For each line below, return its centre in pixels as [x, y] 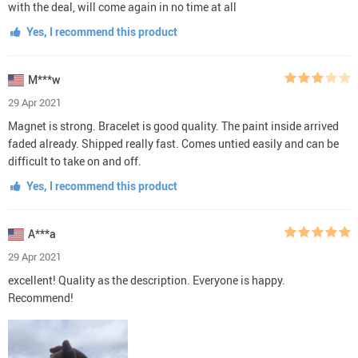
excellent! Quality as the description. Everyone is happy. [147, 280]
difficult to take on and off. [75, 161]
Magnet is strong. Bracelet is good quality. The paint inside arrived [173, 125]
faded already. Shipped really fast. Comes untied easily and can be [173, 143]
